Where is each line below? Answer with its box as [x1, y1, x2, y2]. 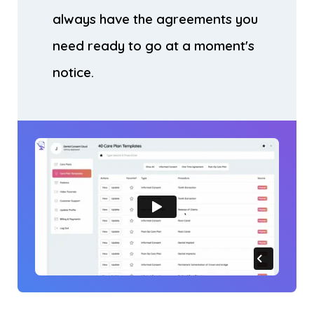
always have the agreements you [53, 10, 258, 27]
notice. [53, 63, 94, 81]
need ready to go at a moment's [53, 36, 254, 54]
